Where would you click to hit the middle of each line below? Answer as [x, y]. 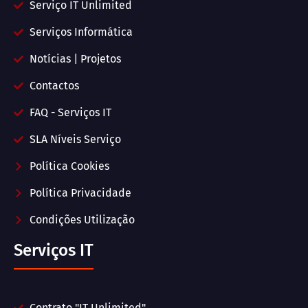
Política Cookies [69, 166]
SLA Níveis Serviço [75, 139]
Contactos [54, 86]
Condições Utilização [82, 220]
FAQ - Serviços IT [70, 112]
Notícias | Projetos [75, 59]
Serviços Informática [81, 32]
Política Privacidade [80, 193]
